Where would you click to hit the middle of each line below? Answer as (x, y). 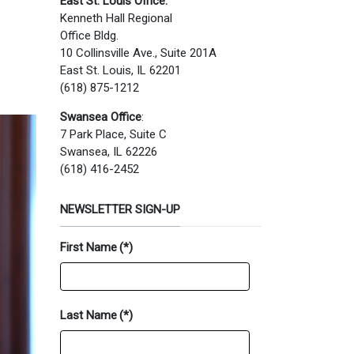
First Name (88, 247)
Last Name (88, 315)
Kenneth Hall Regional (116, 18)
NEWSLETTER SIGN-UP (120, 209)
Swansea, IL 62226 (109, 151)
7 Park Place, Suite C (113, 134)
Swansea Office (101, 117)
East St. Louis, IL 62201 (121, 70)
